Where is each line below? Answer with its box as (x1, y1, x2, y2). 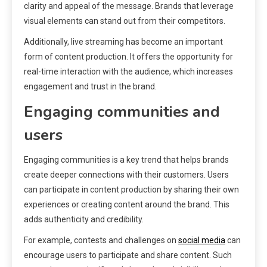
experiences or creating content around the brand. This (24, 199, 229, 209)
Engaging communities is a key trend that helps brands (24, 154, 229, 164)
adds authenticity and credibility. (24, 214, 144, 224)
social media (178, 235, 225, 245)
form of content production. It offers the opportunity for (24, 51, 233, 61)
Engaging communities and (24, 101, 220, 122)
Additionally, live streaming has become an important (24, 36, 223, 46)
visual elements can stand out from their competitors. (24, 15, 225, 26)
